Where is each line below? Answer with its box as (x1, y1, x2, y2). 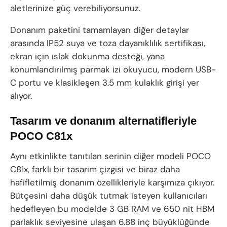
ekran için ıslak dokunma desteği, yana (10, 51, 165, 62)
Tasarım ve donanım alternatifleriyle (10, 114, 197, 127)
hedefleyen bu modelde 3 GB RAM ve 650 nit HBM (10, 203, 214, 214)
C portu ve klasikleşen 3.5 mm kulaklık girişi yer (10, 77, 199, 89)
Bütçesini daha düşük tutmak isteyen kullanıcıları (10, 190, 207, 201)
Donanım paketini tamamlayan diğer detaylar (10, 24, 189, 36)
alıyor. (10, 90, 32, 102)
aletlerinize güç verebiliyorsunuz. (10, 3, 140, 14)
